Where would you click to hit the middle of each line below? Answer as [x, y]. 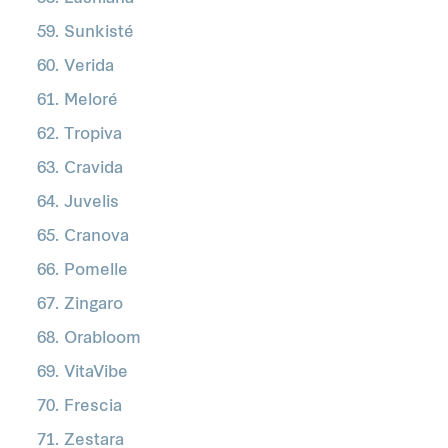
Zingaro [93, 305]
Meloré [91, 101]
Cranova [96, 237]
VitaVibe [96, 373]
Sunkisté [99, 33]
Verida [89, 67]
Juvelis [91, 203]
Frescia [93, 407]
